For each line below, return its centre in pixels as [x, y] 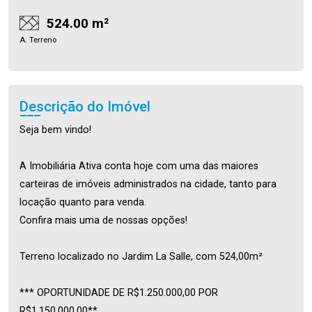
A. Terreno [38, 40]
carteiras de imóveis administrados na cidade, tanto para [148, 184]
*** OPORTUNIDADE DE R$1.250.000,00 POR [119, 292]
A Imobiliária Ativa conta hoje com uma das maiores [139, 166]
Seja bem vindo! [55, 130]
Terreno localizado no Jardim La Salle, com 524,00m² [141, 256]
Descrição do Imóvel [85, 106]
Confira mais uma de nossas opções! [103, 220]
